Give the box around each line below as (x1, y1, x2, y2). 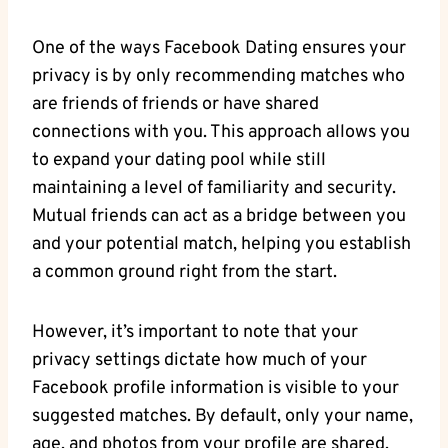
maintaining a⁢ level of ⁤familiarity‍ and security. (32, 177, 396, 201)
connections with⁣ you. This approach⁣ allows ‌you (32, 121, 410, 145)
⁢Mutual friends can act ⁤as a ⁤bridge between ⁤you (32, 205, 406, 229)
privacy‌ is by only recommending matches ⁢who (32, 65, 405, 89)
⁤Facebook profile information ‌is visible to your (32, 377, 399, 401)
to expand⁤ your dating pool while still (32, 149, 326, 173)
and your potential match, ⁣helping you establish (32, 233, 411, 257)
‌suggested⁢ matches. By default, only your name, (32, 405, 413, 429)
